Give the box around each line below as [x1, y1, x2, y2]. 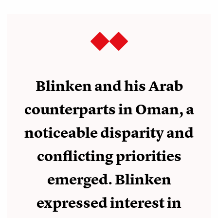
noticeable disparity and [24, 124, 194, 143]
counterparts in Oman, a [24, 100, 194, 119]
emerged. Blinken [47, 170, 171, 189]
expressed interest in [36, 194, 182, 213]
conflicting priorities [36, 147, 182, 166]
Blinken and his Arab [35, 77, 183, 96]
